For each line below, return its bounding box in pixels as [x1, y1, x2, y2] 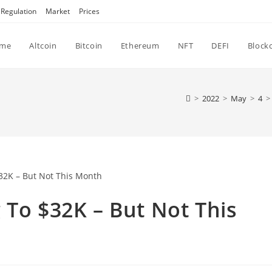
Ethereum [120, 40, 160, 51]
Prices [79, 6, 100, 16]
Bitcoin [75, 40, 103, 51]
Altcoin [29, 40, 57, 51]
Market [46, 6, 70, 16]
